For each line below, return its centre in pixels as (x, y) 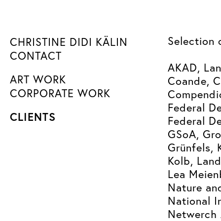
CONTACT (36, 56)
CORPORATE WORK (60, 93)
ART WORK (38, 79)
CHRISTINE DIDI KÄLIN (69, 42)
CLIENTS (33, 117)
